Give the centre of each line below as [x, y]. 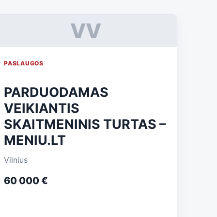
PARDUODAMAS [56, 92]
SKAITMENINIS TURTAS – [85, 124]
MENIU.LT [35, 140]
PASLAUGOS [24, 63]
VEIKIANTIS [42, 108]
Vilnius [16, 160]
